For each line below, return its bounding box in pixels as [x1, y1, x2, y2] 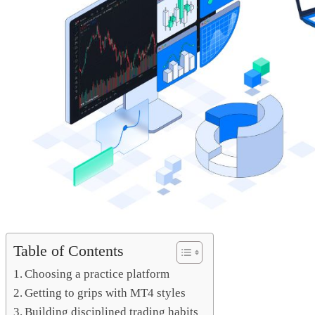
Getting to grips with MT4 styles [25, 285, 186, 300]
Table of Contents [13, 242, 124, 259]
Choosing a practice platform [25, 266, 170, 281]
